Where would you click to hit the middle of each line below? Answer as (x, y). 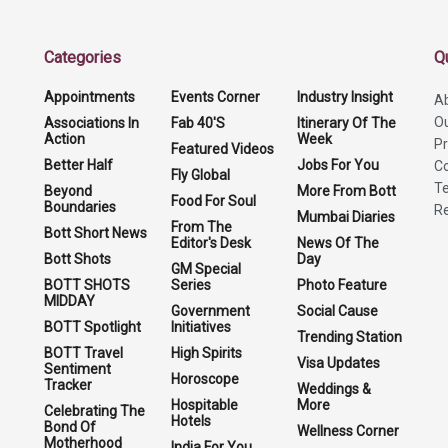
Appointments (89, 96)
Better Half (78, 164)
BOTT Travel (83, 352)
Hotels (190, 420)
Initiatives (200, 326)
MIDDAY (69, 300)
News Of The (338, 242)
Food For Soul (213, 200)
